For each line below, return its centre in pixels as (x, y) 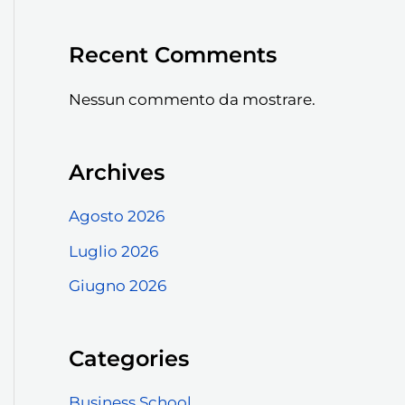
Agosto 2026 (117, 217)
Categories (129, 358)
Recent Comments (173, 55)
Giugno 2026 (118, 285)
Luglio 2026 (113, 251)
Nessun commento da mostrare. (192, 100)
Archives (117, 172)
